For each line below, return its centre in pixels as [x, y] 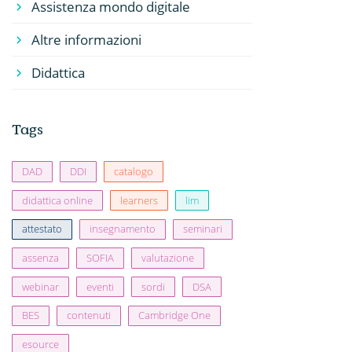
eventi [100, 286]
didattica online [57, 200]
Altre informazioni [86, 40]
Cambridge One [174, 315]
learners [139, 200]
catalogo [133, 172]
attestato [42, 229]
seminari [202, 229]
